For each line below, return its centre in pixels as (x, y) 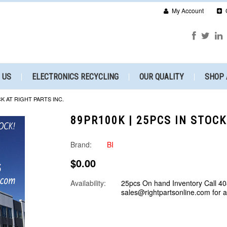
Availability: (88, 183)
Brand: (81, 144)
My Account (187, 10)
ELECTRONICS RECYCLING (75, 77)
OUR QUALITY (162, 77)
